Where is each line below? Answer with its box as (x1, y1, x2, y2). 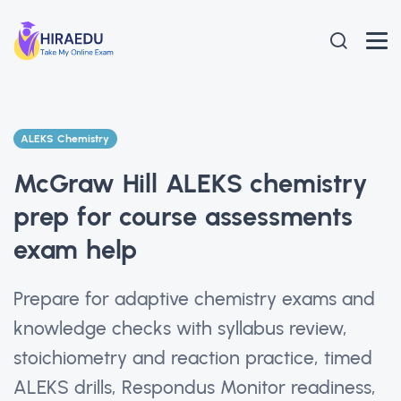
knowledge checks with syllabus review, (13, 316, 347, 339)
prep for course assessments (13, 200, 353, 232)
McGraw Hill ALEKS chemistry (13, 166, 368, 199)
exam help (13, 233, 138, 265)
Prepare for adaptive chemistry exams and (13, 286, 375, 310)
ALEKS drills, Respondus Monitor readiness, (13, 375, 376, 398)
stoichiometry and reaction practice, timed (13, 346, 372, 369)
